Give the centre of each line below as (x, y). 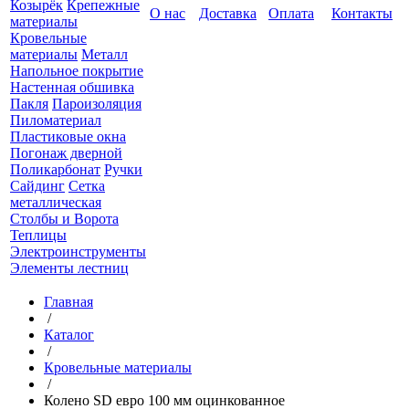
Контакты (362, 13)
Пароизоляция (97, 104)
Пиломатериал (56, 120)
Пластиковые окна (68, 136)
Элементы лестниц (69, 268)
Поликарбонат (55, 169)
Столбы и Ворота (64, 219)
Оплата (291, 13)
